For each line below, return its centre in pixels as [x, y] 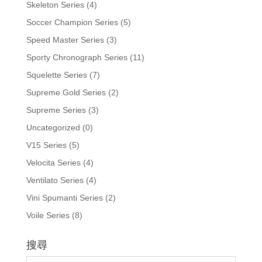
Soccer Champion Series [72, 23]
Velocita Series [53, 163]
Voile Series [48, 216]
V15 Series [46, 145]
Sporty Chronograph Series [77, 58]
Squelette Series [56, 75]
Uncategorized [53, 128]
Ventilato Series [55, 180]
